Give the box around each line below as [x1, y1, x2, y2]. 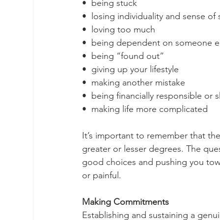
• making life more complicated [82, 104, 210, 114]
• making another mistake [82, 77, 185, 88]
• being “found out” [82, 51, 164, 61]
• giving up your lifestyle [82, 64, 179, 75]
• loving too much [82, 24, 155, 35]
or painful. [82, 170, 124, 181]
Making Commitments [82, 196, 169, 207]
